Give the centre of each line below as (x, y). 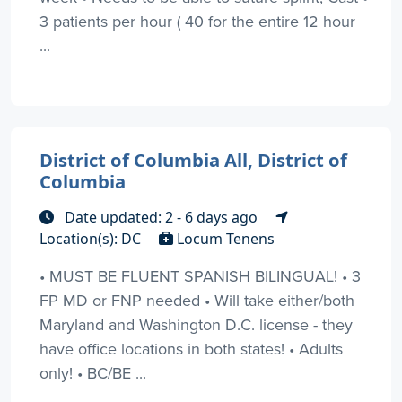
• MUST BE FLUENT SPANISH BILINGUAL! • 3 (200, 275)
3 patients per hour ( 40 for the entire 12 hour (197, 21)
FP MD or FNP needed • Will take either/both (197, 300)
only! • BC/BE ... (93, 372)
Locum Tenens (224, 238)
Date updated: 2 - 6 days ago (161, 217)
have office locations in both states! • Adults (191, 348)
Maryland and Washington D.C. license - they (196, 324)
